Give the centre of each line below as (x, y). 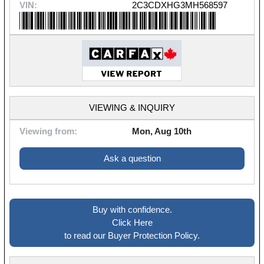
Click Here (132, 222)
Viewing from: (48, 131)
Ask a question (132, 158)
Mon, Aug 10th (161, 131)
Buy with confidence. (132, 209)
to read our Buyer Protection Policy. (132, 235)
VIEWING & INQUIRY (132, 107)
